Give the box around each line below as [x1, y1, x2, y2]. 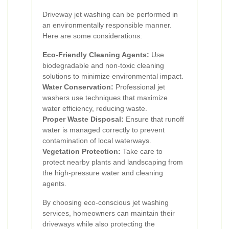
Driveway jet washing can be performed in [42, 10, 178, 18]
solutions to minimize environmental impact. [42, 72, 184, 80]
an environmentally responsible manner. [42, 21, 172, 29]
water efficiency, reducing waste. [42, 104, 147, 112]
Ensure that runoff [124, 115, 184, 123]
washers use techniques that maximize [42, 94, 168, 102]
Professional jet [113, 83, 165, 91]
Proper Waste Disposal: [42, 115, 124, 123]
